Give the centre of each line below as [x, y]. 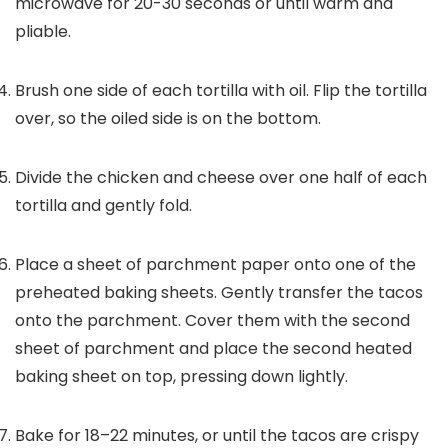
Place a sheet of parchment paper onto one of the [215, 264]
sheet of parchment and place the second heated [213, 348]
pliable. [43, 31]
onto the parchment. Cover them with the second [212, 320]
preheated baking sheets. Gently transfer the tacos [219, 292]
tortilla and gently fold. [103, 205]
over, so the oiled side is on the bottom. [168, 118]
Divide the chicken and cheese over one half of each [221, 177]
